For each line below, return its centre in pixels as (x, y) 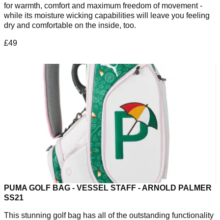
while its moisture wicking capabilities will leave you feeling (107, 15)
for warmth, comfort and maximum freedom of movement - (103, 5)
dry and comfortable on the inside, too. (70, 25)
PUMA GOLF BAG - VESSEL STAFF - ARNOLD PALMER (108, 188)
